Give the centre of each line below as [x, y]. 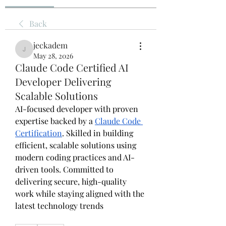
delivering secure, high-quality [71, 181]
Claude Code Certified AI [72, 67]
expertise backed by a [55, 121]
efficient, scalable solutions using [76, 145]
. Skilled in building [98, 133]
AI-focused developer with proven [77, 109]
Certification [39, 133]
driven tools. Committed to [64, 169]
